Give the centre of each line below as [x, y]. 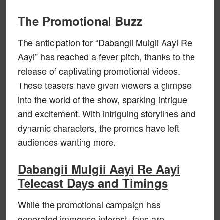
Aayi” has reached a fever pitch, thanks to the [106, 56]
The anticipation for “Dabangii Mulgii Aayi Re [105, 42]
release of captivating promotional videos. [99, 70]
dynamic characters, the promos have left [98, 127]
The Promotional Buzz [80, 20]
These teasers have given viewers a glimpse [104, 85]
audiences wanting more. [67, 142]
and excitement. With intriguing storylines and [106, 113]
